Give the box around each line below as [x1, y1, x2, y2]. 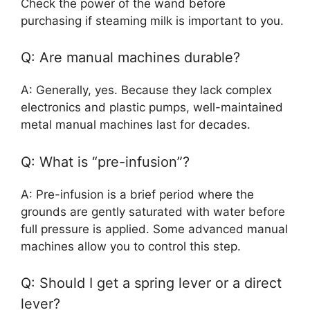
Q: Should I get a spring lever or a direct [21, 275, 282, 291]
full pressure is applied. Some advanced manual [21, 221, 288, 236]
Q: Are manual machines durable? [21, 49, 240, 66]
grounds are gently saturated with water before [21, 204, 285, 219]
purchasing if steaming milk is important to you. [21, 13, 284, 28]
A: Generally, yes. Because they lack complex [21, 83, 272, 97]
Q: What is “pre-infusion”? [21, 153, 190, 170]
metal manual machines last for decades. [21, 118, 250, 131]
